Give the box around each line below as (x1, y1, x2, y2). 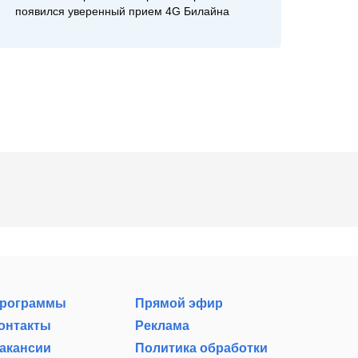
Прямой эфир (135, 296, 224, 311)
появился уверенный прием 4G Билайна (14, 6, 229, 18)
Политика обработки (135, 341, 268, 356)
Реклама (135, 319, 190, 333)
